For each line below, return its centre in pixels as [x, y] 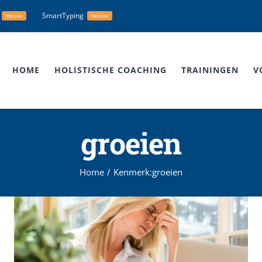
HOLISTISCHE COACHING [111, 70]
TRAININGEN [210, 70]
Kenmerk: [133, 172]
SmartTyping [63, 15]
